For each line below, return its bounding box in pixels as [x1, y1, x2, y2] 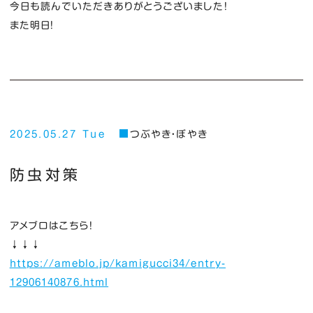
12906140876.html [9, 277, 109, 287]
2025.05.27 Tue [9, 129, 106, 139]
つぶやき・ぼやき [130, 129, 208, 139]
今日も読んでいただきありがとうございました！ [9, 1, 228, 12]
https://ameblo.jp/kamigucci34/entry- [9, 258, 226, 268]
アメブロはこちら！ [9, 220, 94, 231]
